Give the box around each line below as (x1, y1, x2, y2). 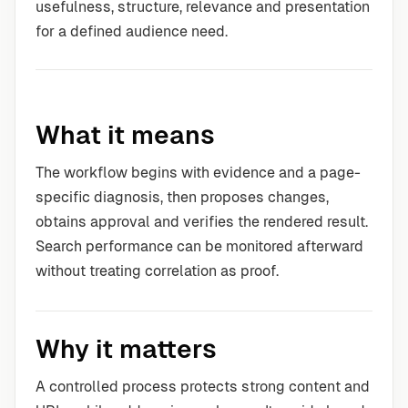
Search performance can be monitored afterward (36, 238, 363, 255)
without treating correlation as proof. (36, 262, 279, 280)
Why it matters (36, 334, 217, 363)
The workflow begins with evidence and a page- (36, 164, 361, 181)
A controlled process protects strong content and (36, 378, 370, 395)
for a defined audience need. (36, 23, 228, 40)
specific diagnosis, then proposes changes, (36, 189, 329, 206)
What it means (36, 120, 215, 149)
